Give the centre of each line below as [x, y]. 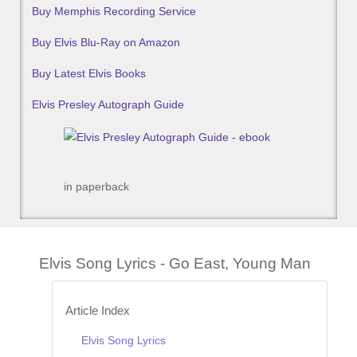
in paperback [96, 186]
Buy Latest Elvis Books [89, 74]
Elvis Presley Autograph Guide [108, 105]
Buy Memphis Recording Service [114, 12]
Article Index [98, 310]
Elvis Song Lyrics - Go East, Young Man [175, 263]
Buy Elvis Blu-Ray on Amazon [106, 43]
